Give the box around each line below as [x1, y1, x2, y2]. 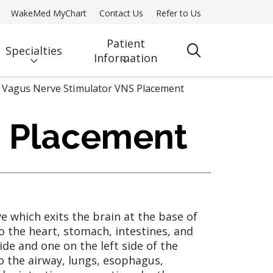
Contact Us [99, 7, 143, 19]
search [193, 47, 235, 66]
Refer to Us [156, 7, 201, 19]
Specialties [5, 43, 63, 58]
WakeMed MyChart [11, 7, 87, 19]
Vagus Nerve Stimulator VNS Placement [2, 82, 184, 95]
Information [94, 50, 158, 65]
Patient [106, 35, 145, 51]
